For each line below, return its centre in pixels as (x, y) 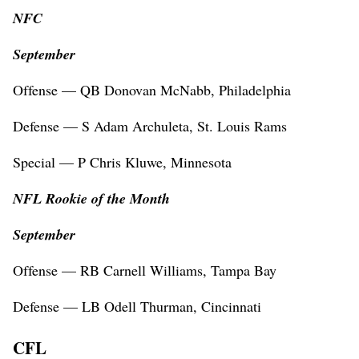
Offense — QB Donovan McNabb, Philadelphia (152, 90)
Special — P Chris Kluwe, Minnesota (122, 162)
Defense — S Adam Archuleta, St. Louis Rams (150, 126)
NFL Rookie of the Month (91, 199)
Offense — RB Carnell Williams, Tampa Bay (145, 270)
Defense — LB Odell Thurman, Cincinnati (137, 307)
